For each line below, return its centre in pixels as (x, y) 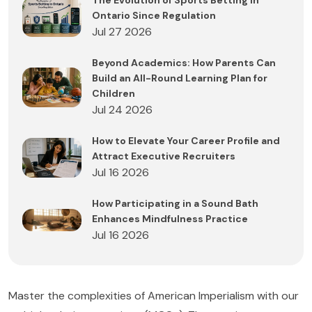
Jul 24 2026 (122, 110)
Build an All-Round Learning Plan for (180, 78)
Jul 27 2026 (122, 32)
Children (114, 94)
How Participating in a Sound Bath (175, 204)
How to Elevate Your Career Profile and (186, 141)
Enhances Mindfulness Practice (170, 219)
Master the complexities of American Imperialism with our (154, 296)
